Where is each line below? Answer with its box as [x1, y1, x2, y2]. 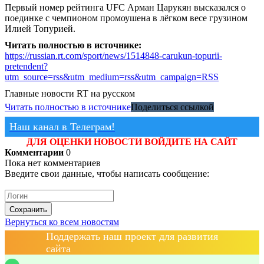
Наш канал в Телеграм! [9, 120, 115, 133]
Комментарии [5, 147, 64, 157]
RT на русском [77, 88, 135, 98]
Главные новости [5, 88, 74, 98]
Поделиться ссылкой [131, 101, 214, 112]
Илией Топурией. [5, 23, 75, 34]
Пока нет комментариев [5, 157, 101, 168]
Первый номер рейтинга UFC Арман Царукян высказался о [5, 2, 246, 12]
